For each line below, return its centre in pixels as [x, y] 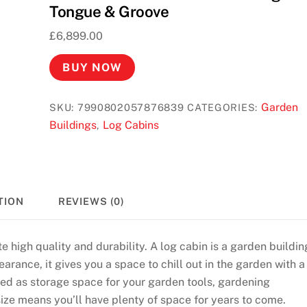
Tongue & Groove [109, 11]
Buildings [73, 125]
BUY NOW [92, 67]
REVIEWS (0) [91, 201]
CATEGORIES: [224, 107]
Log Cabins [131, 125]
